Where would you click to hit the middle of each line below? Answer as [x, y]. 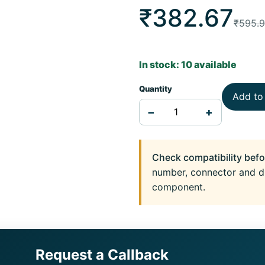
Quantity [155, 89]
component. [178, 187]
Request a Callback [102, 255]
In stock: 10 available [188, 64]
